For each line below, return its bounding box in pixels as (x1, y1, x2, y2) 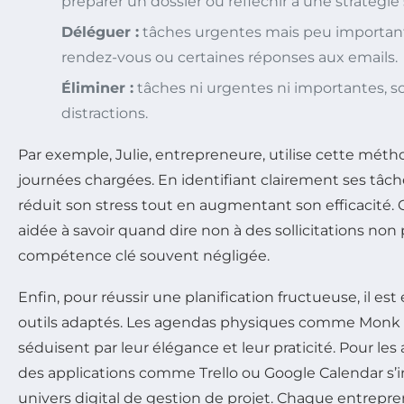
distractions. (61, 105, 148, 123)
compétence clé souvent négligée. (18, 247, 270, 265)
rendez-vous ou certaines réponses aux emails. (61, 49, 398, 67)
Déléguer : (61, 23, 139, 41)
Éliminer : (61, 79, 133, 97)
